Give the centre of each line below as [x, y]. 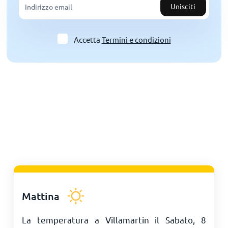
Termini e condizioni [136, 39]
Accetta [88, 39]
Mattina [40, 196]
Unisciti [183, 6]
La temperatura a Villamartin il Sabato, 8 [114, 220]
